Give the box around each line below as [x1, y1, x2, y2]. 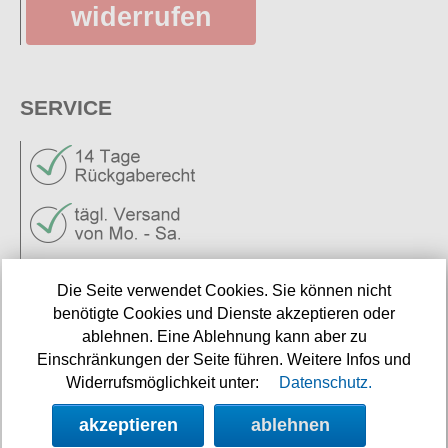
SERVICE [20, 96, 112, 120]
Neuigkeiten [26, 261, 160, 290]
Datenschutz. [279, 373, 372, 391]
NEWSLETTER [20, 381, 165, 405]
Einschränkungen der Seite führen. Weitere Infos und [37, 350, 411, 368]
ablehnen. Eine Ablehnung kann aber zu [81, 327, 367, 345]
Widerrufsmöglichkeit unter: [66, 373, 259, 391]
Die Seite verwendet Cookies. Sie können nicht [57, 281, 391, 299]
